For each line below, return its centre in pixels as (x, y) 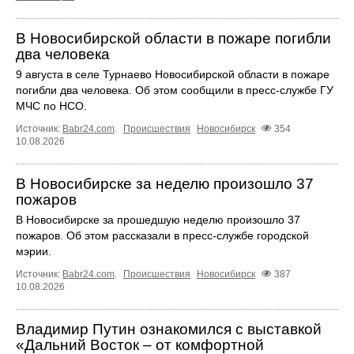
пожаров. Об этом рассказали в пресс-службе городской (162, 236)
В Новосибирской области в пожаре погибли (173, 39)
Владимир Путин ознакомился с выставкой (169, 330)
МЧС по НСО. (51, 106)
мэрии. (34, 252)
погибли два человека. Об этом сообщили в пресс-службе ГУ (175, 90)
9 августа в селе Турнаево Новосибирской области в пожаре (173, 75)
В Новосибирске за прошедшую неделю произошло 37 (158, 220)
